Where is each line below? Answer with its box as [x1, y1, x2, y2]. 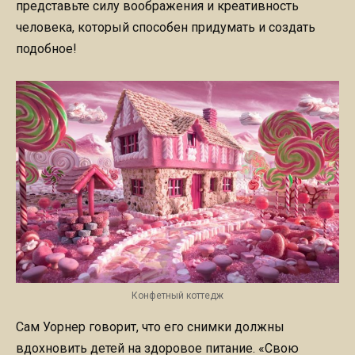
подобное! [16, 40, 77, 56]
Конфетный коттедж [132, 290, 223, 302]
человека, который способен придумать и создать [16, 19, 315, 35]
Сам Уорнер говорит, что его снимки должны [16, 319, 284, 335]
